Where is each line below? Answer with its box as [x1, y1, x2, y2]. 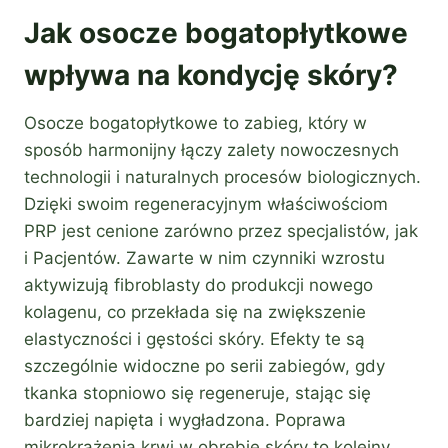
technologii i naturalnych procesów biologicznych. [24, 167, 421, 188]
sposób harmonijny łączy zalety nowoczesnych [24, 140, 399, 161]
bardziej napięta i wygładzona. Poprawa [24, 410, 346, 431]
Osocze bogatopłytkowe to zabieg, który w [24, 113, 367, 134]
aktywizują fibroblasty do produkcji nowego [24, 275, 373, 296]
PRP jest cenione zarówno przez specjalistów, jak [24, 221, 418, 242]
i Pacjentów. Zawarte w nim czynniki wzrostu [24, 248, 385, 269]
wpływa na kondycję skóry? [24, 58, 398, 93]
